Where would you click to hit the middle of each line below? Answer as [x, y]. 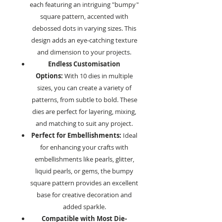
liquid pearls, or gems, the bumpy [84, 171]
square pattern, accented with [84, 17]
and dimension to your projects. [84, 52]
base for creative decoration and [84, 195]
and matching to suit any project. [84, 124]
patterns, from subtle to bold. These [84, 100]
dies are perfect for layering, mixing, [84, 112]
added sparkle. [84, 207]
